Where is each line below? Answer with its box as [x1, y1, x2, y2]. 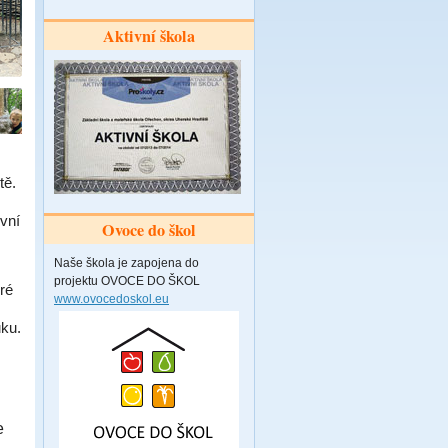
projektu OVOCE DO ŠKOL [54, 273, 200, 288]
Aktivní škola [103, 24, 195, 48]
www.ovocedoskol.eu [54, 291, 169, 306]
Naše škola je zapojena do [54, 255, 199, 270]
